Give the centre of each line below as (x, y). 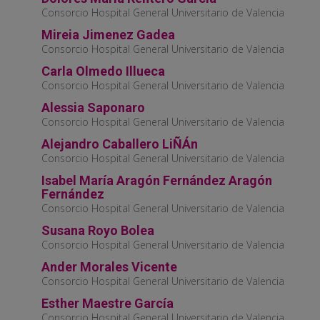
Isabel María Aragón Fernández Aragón (157, 181)
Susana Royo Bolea (98, 231)
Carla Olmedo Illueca (103, 71)
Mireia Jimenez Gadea (108, 35)
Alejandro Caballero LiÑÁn (120, 144)
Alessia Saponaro (93, 108)
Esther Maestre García (107, 304)
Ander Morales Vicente (109, 267)
